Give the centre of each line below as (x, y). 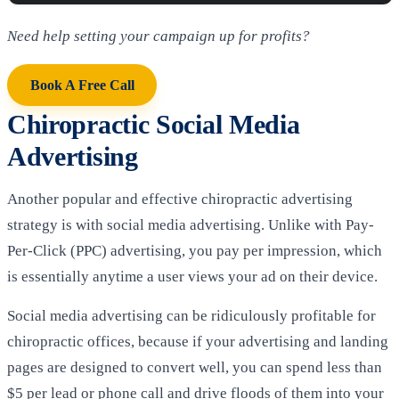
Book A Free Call (82, 85)
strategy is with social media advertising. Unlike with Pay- (191, 224)
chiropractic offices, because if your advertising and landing (198, 342)
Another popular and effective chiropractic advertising (180, 199)
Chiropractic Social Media (154, 124)
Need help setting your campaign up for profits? (159, 36)
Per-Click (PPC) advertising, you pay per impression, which (195, 250)
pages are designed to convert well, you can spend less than (195, 368)
